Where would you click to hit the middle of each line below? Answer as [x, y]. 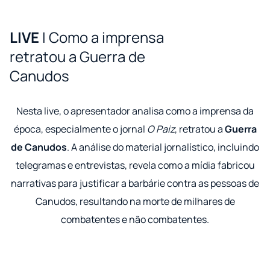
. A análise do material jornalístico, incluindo [163, 147]
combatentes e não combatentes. [135, 220]
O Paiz [161, 129]
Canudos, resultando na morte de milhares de [135, 202]
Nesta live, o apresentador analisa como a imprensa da [135, 111]
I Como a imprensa [103, 37]
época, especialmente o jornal [80, 129]
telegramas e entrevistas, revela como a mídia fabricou [135, 165]
